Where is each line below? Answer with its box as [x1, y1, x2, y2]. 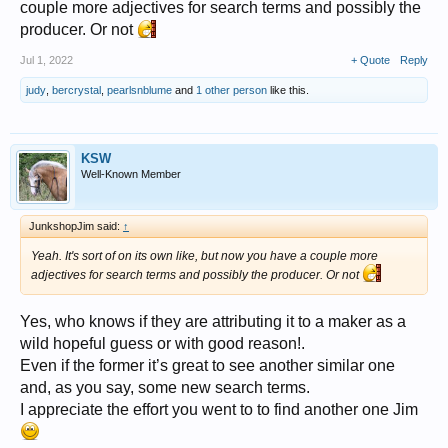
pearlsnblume [107, 84, 172, 97]
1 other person [196, 84, 267, 97]
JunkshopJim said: [29, 220, 123, 233]
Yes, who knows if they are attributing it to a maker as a [20, 313, 406, 331]
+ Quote [351, 54, 390, 67]
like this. [267, 84, 309, 97]
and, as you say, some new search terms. [20, 379, 310, 397]
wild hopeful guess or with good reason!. [20, 335, 305, 353]
